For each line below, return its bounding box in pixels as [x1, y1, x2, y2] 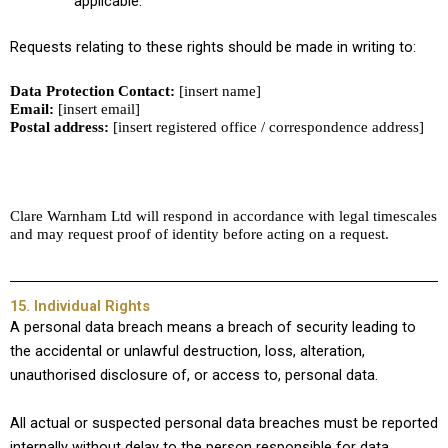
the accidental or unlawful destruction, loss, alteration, [10, 342, 365, 361]
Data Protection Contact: [10, 83, 175, 100]
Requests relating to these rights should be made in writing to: [10, 38, 416, 57]
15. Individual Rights [10, 297, 150, 316]
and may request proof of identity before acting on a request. [10, 226, 389, 243]
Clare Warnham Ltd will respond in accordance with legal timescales [10, 208, 437, 225]
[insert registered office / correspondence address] [109, 119, 424, 136]
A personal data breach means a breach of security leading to [10, 318, 416, 337]
